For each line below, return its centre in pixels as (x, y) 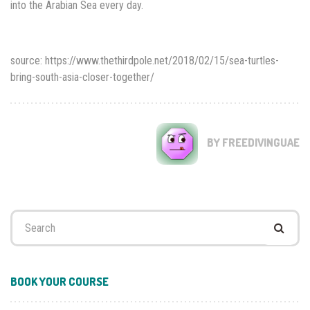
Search (25, 217)
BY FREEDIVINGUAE (252, 143)
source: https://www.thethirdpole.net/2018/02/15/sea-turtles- (145, 61)
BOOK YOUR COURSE (60, 281)
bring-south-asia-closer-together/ (82, 77)
